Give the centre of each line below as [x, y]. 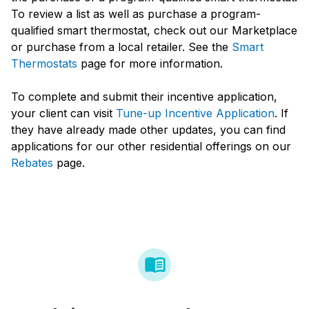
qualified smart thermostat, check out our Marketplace [154, 30]
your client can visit [63, 113]
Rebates [32, 162]
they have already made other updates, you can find [148, 129]
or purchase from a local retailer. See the [121, 47]
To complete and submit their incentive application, [144, 96]
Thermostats [44, 63]
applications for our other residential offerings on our [151, 146]
